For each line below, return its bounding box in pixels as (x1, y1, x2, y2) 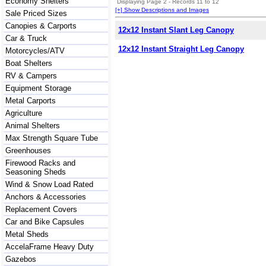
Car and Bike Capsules (5, 217, 84, 226)
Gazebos (5, 255, 36, 264)
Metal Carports (5, 96, 56, 105)
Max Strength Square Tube (5, 134, 98, 142)
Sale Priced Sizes (5, 9, 67, 18)
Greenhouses (5, 146, 51, 155)
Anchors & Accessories (5, 192, 86, 201)
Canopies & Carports (5, 21, 77, 30)
